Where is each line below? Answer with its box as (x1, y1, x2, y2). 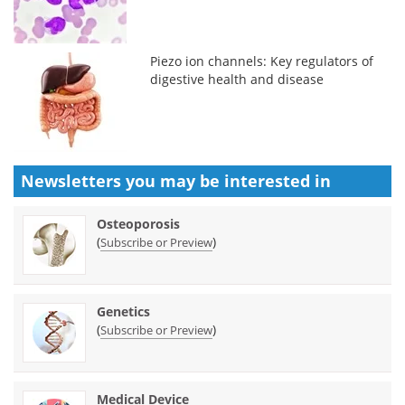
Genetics (97, 303, 150, 321)
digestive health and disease (150, 71, 325, 89)
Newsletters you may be (21, 170, 224, 193)
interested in (224, 170, 331, 193)
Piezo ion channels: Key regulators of (150, 52, 374, 71)
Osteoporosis (97, 215, 180, 233)
